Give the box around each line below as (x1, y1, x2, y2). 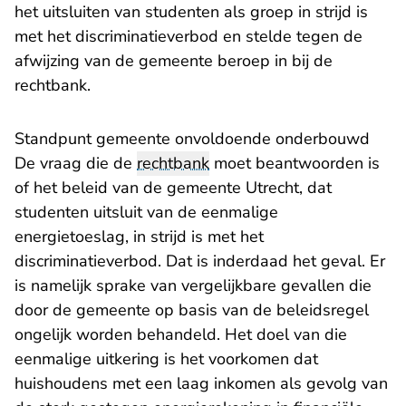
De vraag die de (14, 152, 137, 175)
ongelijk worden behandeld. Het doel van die (14, 324, 347, 346)
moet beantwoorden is (209, 152, 380, 175)
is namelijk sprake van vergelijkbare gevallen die (14, 275, 372, 297)
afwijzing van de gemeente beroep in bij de (14, 50, 333, 72)
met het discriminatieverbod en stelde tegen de (14, 25, 362, 48)
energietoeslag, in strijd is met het (14, 226, 264, 248)
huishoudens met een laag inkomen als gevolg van (14, 372, 388, 395)
